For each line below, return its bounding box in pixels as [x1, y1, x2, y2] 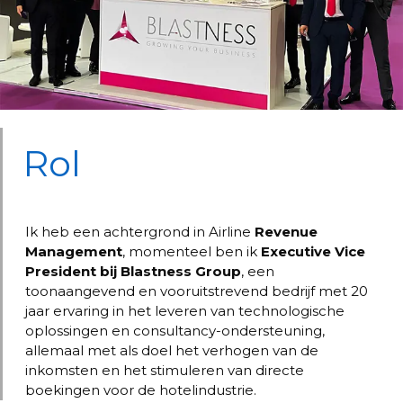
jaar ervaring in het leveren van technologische [25, 302, 345, 319]
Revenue [255, 223, 318, 240]
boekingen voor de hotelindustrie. [25, 381, 256, 399]
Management [25, 243, 122, 260]
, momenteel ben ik [122, 243, 261, 260]
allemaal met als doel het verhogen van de [25, 342, 318, 359]
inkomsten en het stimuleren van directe [25, 362, 304, 379]
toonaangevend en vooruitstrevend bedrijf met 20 [25, 282, 368, 300]
